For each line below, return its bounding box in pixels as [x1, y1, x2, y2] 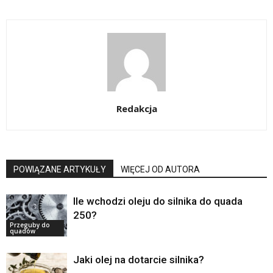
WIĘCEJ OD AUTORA [121, 165, 200, 175]
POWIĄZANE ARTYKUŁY [13, 165, 106, 175]
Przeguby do [10, 221, 50, 230]
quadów [10, 227, 35, 236]
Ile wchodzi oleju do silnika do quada [73, 195, 243, 208]
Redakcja [116, 102, 157, 115]
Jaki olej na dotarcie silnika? [73, 253, 204, 266]
